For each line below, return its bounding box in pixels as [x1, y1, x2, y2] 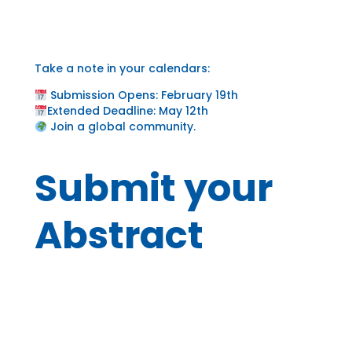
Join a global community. [46, 119, 196, 135]
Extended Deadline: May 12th [46, 103, 208, 119]
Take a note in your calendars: [35, 60, 210, 77]
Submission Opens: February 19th [46, 87, 238, 104]
